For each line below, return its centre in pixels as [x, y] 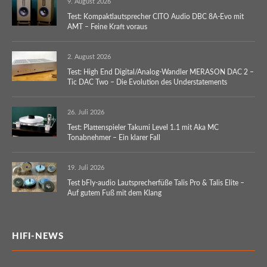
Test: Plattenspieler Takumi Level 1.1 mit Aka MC [143, 127]
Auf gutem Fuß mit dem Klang [114, 193]
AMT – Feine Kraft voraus [107, 27]
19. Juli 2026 [86, 167]
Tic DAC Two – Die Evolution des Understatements [147, 82]
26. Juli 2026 [86, 112]
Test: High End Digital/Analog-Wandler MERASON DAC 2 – [161, 72]
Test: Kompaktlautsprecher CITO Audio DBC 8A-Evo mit [156, 16]
